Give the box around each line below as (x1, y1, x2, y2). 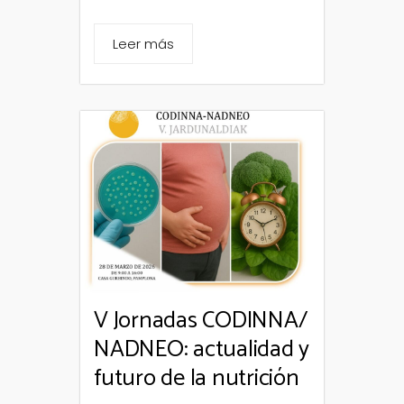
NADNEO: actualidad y (94, 330, 309, 370)
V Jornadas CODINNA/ (94, 301, 308, 341)
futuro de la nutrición (94, 359, 299, 399)
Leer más (113, 33, 174, 53)
